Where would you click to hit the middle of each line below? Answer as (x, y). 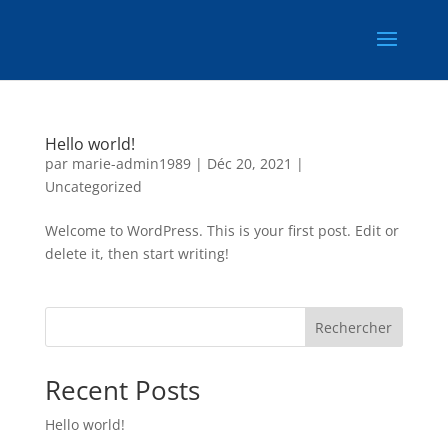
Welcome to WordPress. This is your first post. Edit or (221, 230)
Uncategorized (93, 186)
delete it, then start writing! (136, 253)
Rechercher (354, 327)
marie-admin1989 (131, 163)
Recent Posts (122, 390)
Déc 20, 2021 (249, 163)
